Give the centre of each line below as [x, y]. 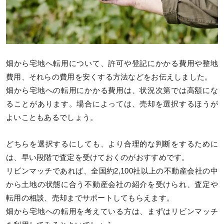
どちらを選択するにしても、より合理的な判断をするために [112, 144]
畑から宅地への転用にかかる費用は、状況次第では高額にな [112, 90]
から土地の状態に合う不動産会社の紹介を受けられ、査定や [112, 184]
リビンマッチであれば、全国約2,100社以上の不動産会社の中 [112, 171]
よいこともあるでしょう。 [52, 117]
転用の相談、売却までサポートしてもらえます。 [90, 198]
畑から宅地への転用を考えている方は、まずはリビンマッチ [112, 211]
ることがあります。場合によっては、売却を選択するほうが [112, 104]
